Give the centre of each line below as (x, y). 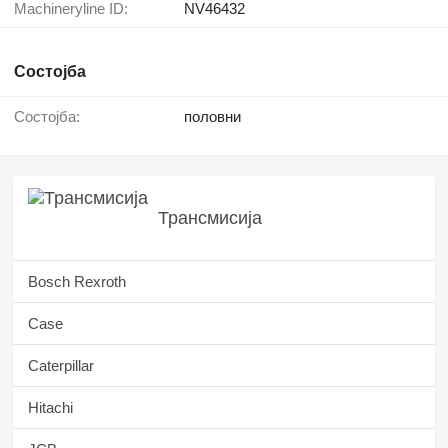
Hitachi (50, 408)
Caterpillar (61, 366)
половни (212, 117)
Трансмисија (210, 217)
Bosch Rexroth (77, 282)
